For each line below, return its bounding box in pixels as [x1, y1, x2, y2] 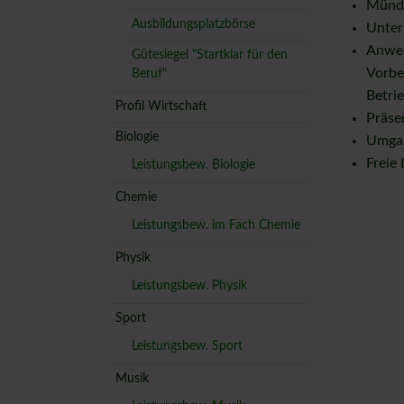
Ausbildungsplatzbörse [131, 18, 255, 32]
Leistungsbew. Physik [131, 280, 247, 293]
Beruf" [131, 68, 167, 81]
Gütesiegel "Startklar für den [131, 49, 288, 62]
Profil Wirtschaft [115, 100, 207, 114]
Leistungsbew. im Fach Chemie [131, 219, 300, 233]
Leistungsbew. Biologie [131, 159, 255, 172]
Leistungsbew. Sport [131, 340, 243, 353]
